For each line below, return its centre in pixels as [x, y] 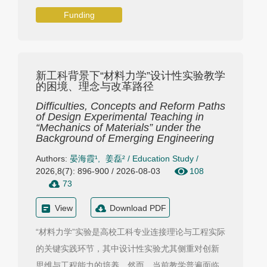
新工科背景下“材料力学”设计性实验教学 [131, 76]
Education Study [163, 159]
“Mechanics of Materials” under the [118, 128]
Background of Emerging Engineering [125, 138]
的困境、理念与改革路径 [95, 86]
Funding [79, 15]
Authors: [53, 159]
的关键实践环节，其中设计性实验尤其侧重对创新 [128, 249]
